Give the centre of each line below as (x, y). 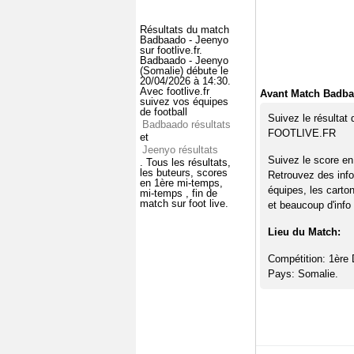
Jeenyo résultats (180, 149)
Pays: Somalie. (303, 274)
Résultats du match (185, 29)
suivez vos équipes (184, 101)
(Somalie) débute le (184, 70)
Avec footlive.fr (175, 91)
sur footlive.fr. (171, 50)
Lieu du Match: (304, 232)
